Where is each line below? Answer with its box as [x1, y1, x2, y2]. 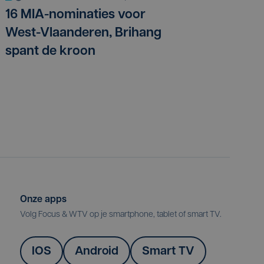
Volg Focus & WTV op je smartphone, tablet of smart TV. [20, 210, 223, 220]
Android [75, 246, 118, 258]
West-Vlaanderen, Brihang [5, 27, 161, 41]
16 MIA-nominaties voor [5, 8, 146, 22]
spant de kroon [5, 45, 95, 59]
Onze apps [20, 195, 67, 205]
